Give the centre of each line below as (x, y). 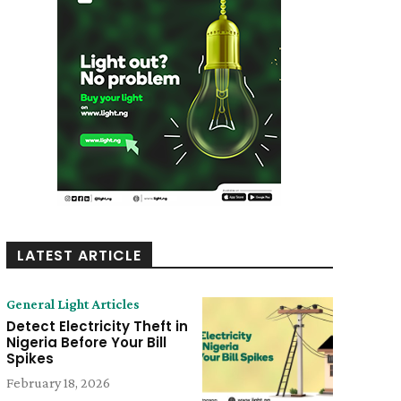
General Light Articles (73, 303)
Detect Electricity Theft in (97, 326)
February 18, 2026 (58, 382)
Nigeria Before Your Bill (86, 342)
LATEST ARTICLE (79, 255)
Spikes (30, 358)
